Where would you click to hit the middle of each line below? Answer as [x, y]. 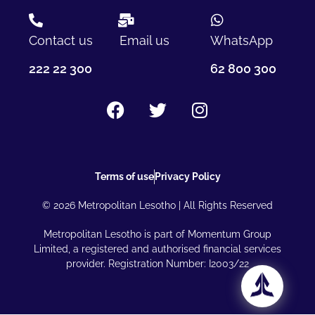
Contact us [60, 41]
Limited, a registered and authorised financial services [157, 249]
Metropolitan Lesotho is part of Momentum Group [157, 234]
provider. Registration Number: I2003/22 [157, 264]
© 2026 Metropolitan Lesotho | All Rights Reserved [157, 206]
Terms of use [124, 177]
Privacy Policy [187, 177]
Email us [144, 41]
